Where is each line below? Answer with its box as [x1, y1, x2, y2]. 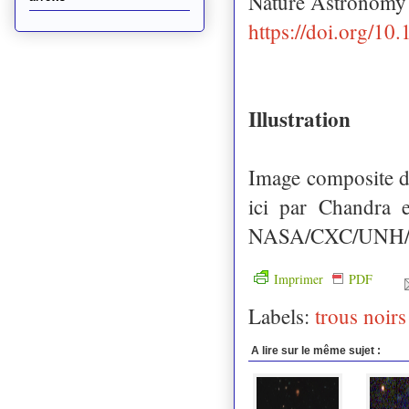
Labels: [248, 301, 315, 330]
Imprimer [274, 269, 327, 288]
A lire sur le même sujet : [251, 343, 381, 357]
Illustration [248, 102, 358, 134]
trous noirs [315, 301, 406, 330]
